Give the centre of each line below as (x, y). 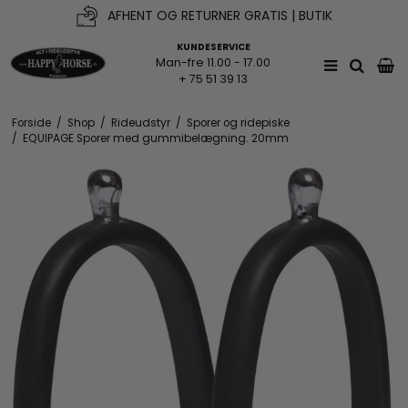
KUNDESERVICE (213, 47)
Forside (31, 123)
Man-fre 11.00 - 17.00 (213, 62)
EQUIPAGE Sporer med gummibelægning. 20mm (155, 139)
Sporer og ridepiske (238, 123)
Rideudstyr (140, 123)
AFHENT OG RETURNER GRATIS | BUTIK (220, 15)
